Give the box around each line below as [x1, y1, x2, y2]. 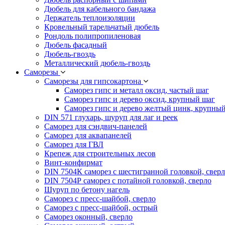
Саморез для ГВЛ [44, 140, 103, 149]
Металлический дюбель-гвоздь [44, 58, 150, 67]
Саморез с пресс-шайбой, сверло [44, 194, 156, 203]
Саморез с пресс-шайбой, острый [44, 203, 158, 212]
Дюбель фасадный [44, 40, 107, 49]
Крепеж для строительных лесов [44, 149, 156, 158]
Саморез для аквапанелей [44, 131, 132, 140]
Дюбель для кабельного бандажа [44, 4, 156, 13]
